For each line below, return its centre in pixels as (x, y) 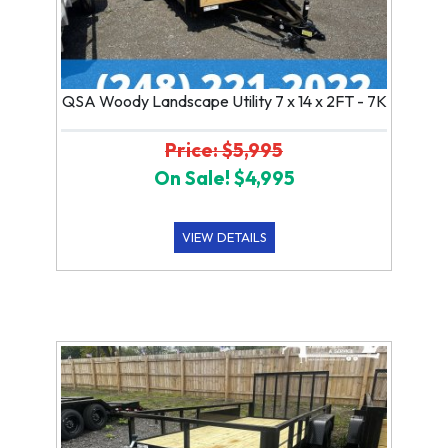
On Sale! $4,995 (224, 177)
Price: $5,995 (224, 149)
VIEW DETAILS (224, 236)
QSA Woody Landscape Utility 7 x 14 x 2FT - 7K (224, 100)
